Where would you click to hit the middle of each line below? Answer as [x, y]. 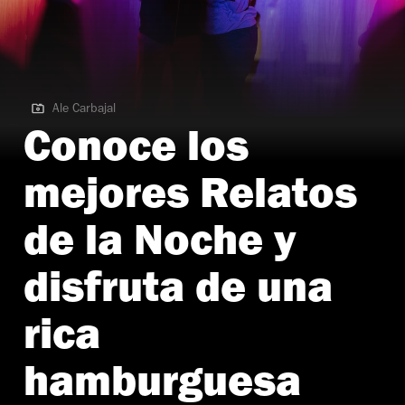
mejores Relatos [190, 199]
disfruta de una [178, 293]
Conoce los [136, 152]
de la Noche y [160, 246]
